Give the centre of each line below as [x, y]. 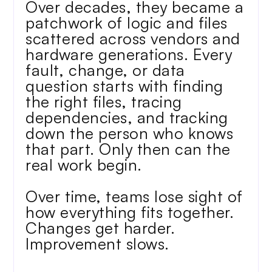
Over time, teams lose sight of [134, 196]
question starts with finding [124, 86]
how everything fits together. [130, 212]
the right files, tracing [104, 101]
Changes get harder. [100, 228]
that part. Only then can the [128, 149]
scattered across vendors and [133, 38]
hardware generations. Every [129, 54]
